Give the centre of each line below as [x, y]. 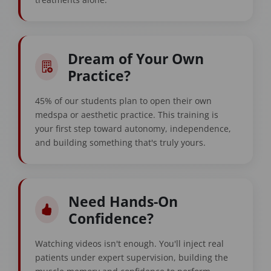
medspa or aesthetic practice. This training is [127, 114]
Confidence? [111, 218]
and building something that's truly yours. [120, 142]
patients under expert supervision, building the [132, 257]
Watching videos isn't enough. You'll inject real [129, 243]
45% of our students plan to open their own [123, 100]
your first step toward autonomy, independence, [133, 128]
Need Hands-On [123, 201]
